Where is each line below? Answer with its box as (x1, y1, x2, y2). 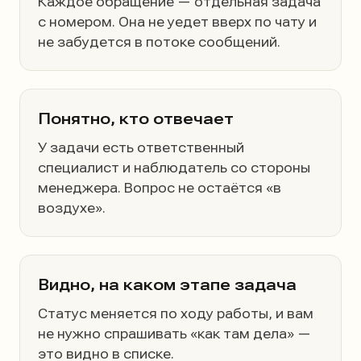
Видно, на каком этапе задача (38, 276, 297, 294)
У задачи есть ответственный (38, 140, 244, 156)
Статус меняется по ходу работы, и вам (38, 306, 313, 322)
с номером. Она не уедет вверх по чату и (38, 15, 317, 30)
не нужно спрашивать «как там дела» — (38, 326, 311, 342)
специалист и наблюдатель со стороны (38, 160, 310, 176)
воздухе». (38, 201, 106, 216)
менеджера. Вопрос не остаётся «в (38, 180, 281, 196)
